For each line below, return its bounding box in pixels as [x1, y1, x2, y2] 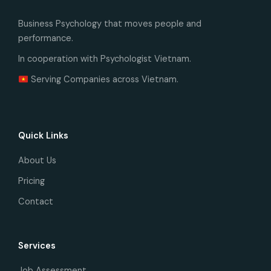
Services [18, 240, 56, 252]
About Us [18, 155, 56, 167]
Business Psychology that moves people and [18, 18, 201, 30]
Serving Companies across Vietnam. [28, 74, 178, 86]
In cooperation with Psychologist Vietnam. [18, 53, 191, 65]
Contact [18, 196, 53, 208]
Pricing [18, 175, 45, 188]
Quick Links [18, 130, 68, 142]
